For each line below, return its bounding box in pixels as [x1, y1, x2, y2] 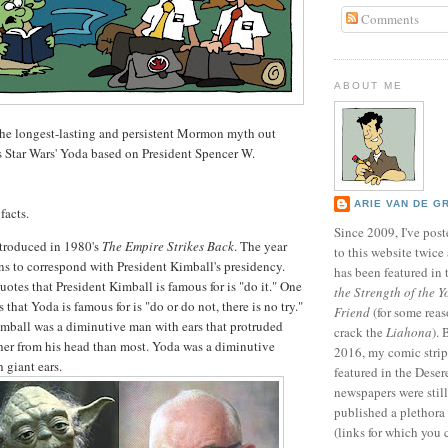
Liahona [386, 323, 432, 342]
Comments [357, 9, 419, 28]
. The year [234, 236, 287, 255]
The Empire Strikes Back [102, 236, 234, 255]
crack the [334, 323, 386, 342]
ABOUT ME [334, 80, 404, 92]
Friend [334, 303, 370, 322]
